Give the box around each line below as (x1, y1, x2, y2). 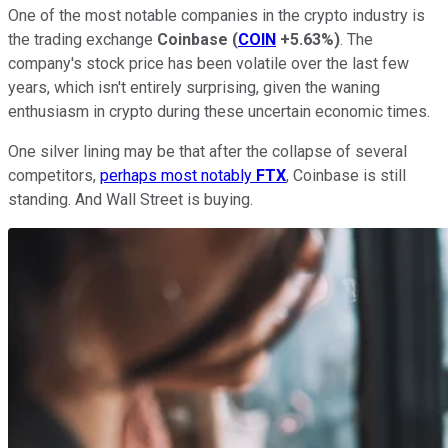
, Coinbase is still (286, 165, 406, 185)
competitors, (8, 165, 100, 185)
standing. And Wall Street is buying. (8, 189, 257, 209)
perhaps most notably (100, 165, 256, 185)
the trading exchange (8, 29, 157, 49)
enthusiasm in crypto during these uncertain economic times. (8, 101, 430, 121)
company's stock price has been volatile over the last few (8, 53, 409, 73)
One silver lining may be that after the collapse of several (8, 141, 407, 161)
